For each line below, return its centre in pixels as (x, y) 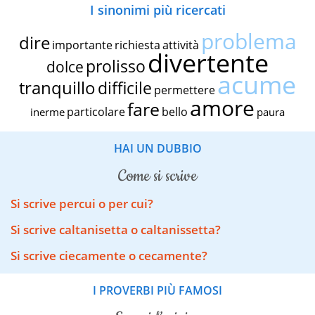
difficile (125, 88)
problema (249, 41)
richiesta (137, 45)
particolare (96, 111)
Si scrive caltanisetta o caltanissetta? (116, 230)
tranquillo (57, 87)
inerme (47, 111)
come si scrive (162, 176)
